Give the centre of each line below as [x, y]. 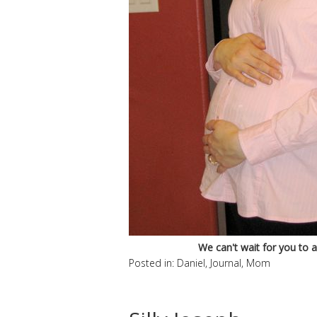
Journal [226, 263]
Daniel [191, 263]
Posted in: [153, 263]
